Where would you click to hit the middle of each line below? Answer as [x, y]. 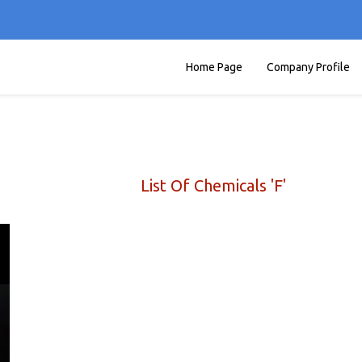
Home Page [214, 67]
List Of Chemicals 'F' [213, 185]
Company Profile [308, 67]
